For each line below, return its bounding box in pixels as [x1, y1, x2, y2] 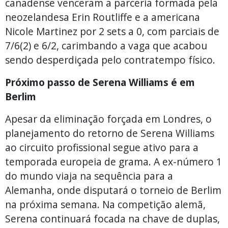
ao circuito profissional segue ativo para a [5, 140, 198, 154]
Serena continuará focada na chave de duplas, [5, 211, 220, 225]
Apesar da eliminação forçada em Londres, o [5, 111, 212, 126]
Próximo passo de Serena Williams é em [5, 75, 195, 89]
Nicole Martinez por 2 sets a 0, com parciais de [5, 24, 219, 38]
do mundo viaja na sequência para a [5, 168, 173, 183]
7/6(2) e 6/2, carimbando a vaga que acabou [5, 38, 207, 52]
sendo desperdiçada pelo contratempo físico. [5, 52, 215, 67]
